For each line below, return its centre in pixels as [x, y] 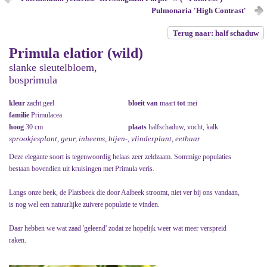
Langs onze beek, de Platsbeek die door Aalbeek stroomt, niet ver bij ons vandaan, [124, 193]
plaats [138, 127]
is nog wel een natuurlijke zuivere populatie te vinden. [84, 204]
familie [20, 115]
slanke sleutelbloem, [53, 67]
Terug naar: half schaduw [215, 33]
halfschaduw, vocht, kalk [183, 127]
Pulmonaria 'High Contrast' [198, 10]
